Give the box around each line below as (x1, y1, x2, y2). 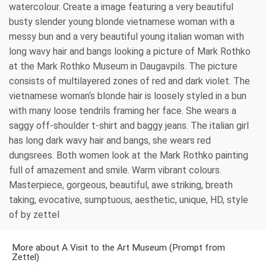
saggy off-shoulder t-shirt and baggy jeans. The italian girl (9, 119, 249, 131)
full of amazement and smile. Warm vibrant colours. (9, 164, 221, 176)
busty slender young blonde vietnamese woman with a (9, 15, 235, 27)
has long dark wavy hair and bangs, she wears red (9, 134, 211, 146)
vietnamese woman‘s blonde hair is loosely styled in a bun (9, 90, 246, 102)
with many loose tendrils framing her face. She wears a (9, 104, 236, 116)
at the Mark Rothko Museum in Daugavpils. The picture (9, 60, 237, 72)
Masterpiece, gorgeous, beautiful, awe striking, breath (9, 179, 233, 191)
